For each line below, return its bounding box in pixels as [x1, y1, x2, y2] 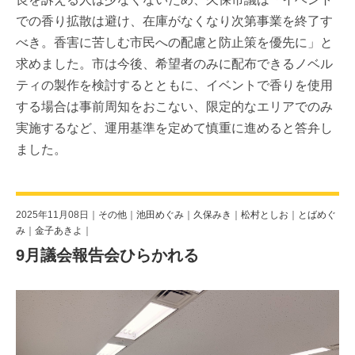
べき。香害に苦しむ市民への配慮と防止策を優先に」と [16, 36, 333, 50]
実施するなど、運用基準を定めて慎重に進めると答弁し [16, 121, 333, 136]
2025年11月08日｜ [16, 209, 98, 221]
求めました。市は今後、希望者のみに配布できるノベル [16, 57, 333, 71]
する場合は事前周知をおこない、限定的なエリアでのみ [16, 100, 333, 114]
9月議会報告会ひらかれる [16, 246, 199, 265]
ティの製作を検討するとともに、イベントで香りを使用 [16, 78, 333, 93]
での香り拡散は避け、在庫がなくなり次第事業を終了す [16, 14, 333, 29]
